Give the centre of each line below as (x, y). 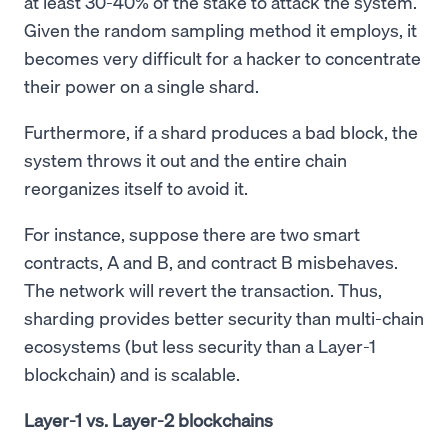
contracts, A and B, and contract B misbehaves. (211, 261)
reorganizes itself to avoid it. (138, 187)
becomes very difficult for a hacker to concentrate (222, 57)
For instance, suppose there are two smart (192, 233)
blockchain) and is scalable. (132, 373)
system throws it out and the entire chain (185, 159)
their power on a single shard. (143, 85)
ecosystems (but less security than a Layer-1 (200, 345)
